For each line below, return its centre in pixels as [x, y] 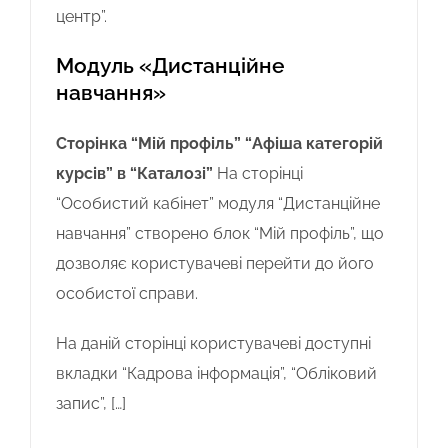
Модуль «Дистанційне [170, 65]
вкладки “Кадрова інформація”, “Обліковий [216, 373]
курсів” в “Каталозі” [134, 173]
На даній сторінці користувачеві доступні [213, 343]
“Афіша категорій [314, 143]
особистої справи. [129, 293]
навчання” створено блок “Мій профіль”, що [220, 233]
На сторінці [260, 173]
